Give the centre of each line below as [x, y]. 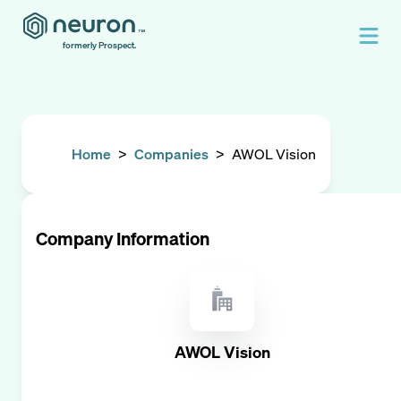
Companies [171, 154]
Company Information [123, 239]
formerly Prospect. [99, 45]
